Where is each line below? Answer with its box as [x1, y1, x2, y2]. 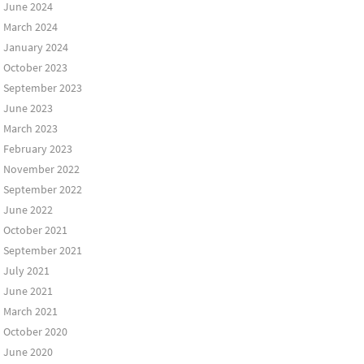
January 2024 [2, 40, 68, 54]
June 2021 [2, 284, 53, 298]
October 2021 [2, 223, 67, 237]
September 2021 [2, 243, 82, 258]
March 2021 [2, 304, 58, 318]
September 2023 [2, 80, 82, 95]
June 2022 [2, 202, 53, 217]
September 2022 [2, 182, 82, 197]
